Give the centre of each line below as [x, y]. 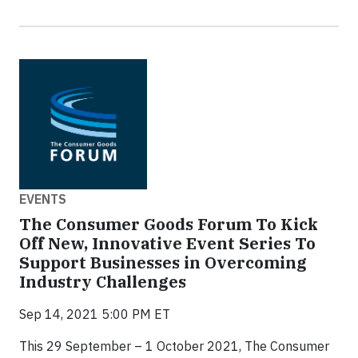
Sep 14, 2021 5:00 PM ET [95, 314]
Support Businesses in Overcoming [163, 262]
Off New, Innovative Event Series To [167, 243]
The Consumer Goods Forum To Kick [169, 224]
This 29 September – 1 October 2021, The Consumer [174, 346]
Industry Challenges [103, 281]
